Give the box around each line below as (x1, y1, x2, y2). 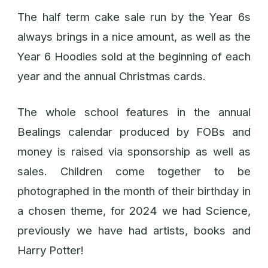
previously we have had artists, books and (17, 223, 251, 237)
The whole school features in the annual (17, 105, 251, 119)
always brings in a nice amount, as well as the (17, 30, 251, 44)
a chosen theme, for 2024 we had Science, (17, 203, 251, 218)
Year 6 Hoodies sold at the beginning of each (17, 50, 251, 64)
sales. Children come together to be (17, 164, 251, 178)
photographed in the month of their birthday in (17, 184, 251, 198)
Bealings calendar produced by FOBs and (17, 124, 251, 139)
